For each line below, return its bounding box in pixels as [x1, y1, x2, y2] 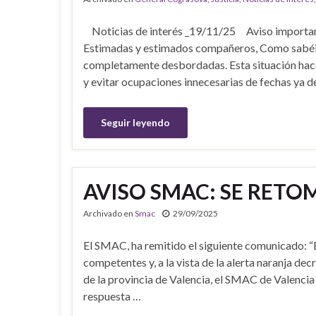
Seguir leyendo [101, 116, 170, 128]
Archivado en [83, 208, 135, 219]
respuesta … [83, 289, 141, 303]
